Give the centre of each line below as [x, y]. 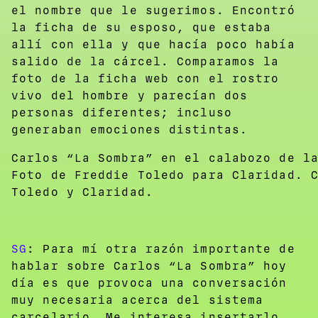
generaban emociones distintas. [130, 129]
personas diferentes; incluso [122, 112]
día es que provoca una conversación [149, 283]
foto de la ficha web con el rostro [146, 78]
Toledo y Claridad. [82, 192]
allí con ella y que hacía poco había [153, 44]
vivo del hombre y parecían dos [130, 95]
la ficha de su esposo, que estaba [142, 27]
